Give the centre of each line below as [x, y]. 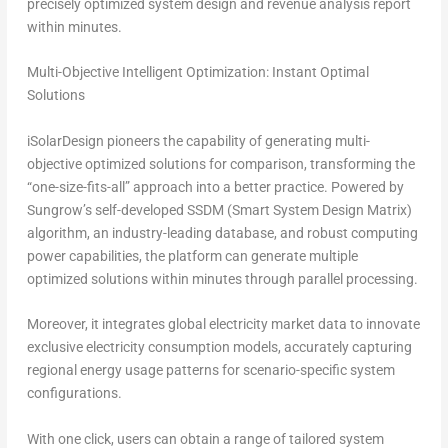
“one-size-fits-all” [79, 186]
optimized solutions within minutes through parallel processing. [222, 278]
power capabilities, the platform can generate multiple [192, 255]
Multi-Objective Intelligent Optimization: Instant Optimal [197, 72]
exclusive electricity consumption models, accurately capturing [219, 347]
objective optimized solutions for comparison [165, 163]
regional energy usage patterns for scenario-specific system [210, 370]
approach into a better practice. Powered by [268, 186]
